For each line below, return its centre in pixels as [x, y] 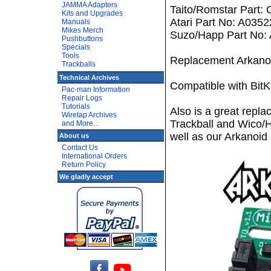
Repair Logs [82, 98]
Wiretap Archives [89, 115]
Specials [76, 47]
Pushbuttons [82, 39]
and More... [80, 123]
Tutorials [76, 106]
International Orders [94, 156]
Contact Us [80, 148]
